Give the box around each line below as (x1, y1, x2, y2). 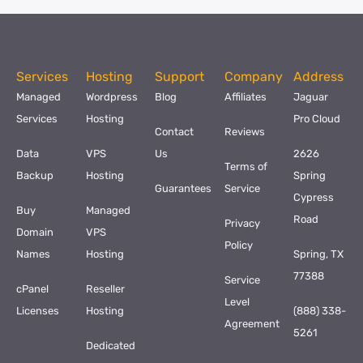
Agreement (224, 318, 280, 330)
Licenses (16, 305, 59, 317)
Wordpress (85, 91, 138, 103)
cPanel (16, 283, 49, 295)
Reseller (85, 283, 125, 295)
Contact (155, 126, 194, 138)
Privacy (224, 217, 260, 229)
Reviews (224, 126, 265, 138)
